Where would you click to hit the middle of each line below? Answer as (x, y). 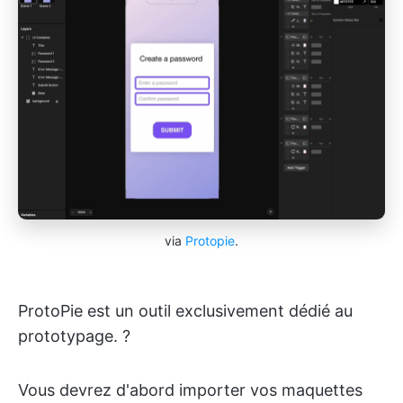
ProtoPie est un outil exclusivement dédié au (185, 310)
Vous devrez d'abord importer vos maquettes (190, 390)
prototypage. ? (74, 336)
